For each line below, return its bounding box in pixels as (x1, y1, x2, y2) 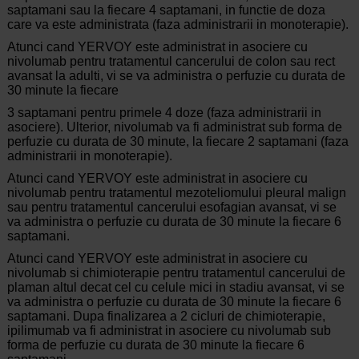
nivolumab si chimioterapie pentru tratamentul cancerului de (6, 266, 345, 280)
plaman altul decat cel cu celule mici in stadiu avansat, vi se (6, 280, 345, 295)
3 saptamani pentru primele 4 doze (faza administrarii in (6, 106, 321, 120)
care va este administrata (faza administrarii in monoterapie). (6, 18, 349, 32)
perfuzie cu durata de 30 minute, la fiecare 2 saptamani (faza (6, 135, 349, 149)
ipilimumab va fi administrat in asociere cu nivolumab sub (6, 324, 331, 338)
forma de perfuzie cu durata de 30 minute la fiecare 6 (6, 338, 305, 353)
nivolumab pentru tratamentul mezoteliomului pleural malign (6, 186, 346, 200)
